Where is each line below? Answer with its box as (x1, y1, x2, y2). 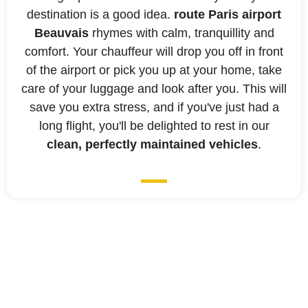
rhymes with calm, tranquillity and (88, 26, 274, 41)
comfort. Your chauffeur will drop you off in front (25, 45, 283, 59)
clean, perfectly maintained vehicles (47, 137, 258, 152)
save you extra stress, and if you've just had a (29, 100, 279, 115)
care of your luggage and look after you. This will (21, 82, 287, 96)
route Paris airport (174, 8, 281, 22)
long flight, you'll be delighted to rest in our (38, 119, 269, 133)
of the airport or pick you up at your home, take (26, 63, 282, 78)
